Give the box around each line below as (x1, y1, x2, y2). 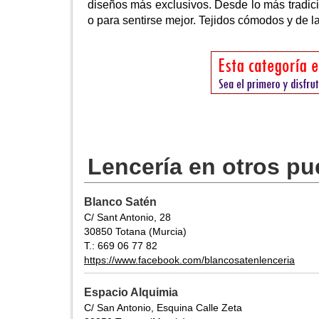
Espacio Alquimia (84, 286, 178, 299)
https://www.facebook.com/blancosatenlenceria (84, 254, 295, 266)
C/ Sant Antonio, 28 (84, 211, 171, 224)
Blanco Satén (84, 196, 157, 209)
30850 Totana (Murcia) (84, 226, 187, 238)
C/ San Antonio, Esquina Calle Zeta (84, 302, 242, 314)
